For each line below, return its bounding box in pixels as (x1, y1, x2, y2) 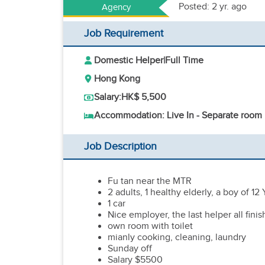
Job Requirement (84, 27, 163, 40)
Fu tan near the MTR (108, 176, 192, 187)
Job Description (84, 140, 157, 153)
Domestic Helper (94, 55, 163, 66)
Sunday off (108, 243, 152, 254)
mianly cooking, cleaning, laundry (108, 232, 246, 243)
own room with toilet (108, 221, 193, 232)
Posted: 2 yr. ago (179, 1, 247, 12)
